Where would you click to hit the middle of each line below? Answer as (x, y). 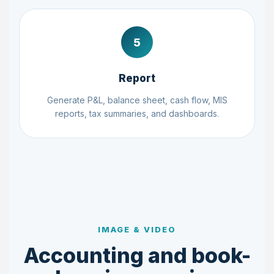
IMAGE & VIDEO (137, 229)
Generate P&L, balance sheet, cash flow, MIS (137, 100)
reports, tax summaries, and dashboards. (137, 113)
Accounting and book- (137, 255)
